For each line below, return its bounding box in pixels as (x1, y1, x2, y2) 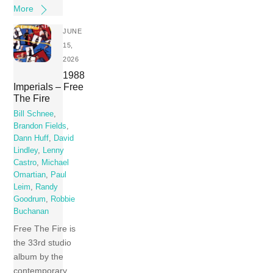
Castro (13, 158, 37, 168)
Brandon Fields (13, 122, 67, 131)
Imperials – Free (13, 80, 84, 92)
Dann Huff (13, 134, 49, 143)
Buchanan (13, 207, 49, 216)
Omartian (13, 171, 46, 180)
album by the (13, 251, 64, 261)
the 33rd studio (13, 237, 72, 247)
